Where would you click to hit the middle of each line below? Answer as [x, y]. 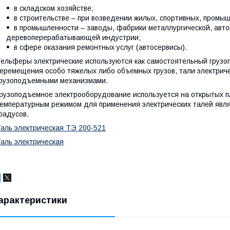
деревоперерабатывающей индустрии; [73, 38]
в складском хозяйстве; [54, 8]
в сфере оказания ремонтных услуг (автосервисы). [100, 47]
